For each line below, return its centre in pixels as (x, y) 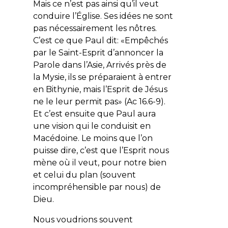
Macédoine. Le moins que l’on (93, 138)
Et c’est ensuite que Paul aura (94, 113)
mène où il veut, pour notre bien (99, 162)
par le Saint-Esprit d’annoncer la (98, 52)
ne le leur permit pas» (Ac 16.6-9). (99, 101)
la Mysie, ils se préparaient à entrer (102, 77)
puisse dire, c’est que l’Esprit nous (101, 150)
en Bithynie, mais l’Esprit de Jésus (100, 89)
